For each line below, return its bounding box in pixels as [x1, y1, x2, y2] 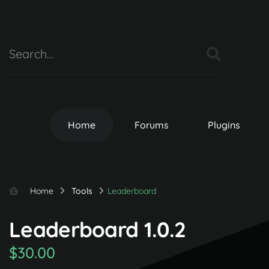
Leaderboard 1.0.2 [9, 216, 186, 243]
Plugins [207, 119, 240, 131]
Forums [134, 119, 169, 131]
